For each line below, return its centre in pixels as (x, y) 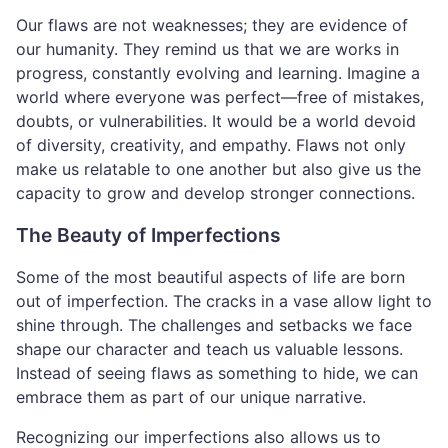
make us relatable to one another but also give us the (218, 169)
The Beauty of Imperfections (148, 235)
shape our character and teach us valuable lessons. (209, 349)
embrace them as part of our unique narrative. (191, 397)
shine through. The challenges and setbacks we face (214, 325)
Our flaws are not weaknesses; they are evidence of (212, 25)
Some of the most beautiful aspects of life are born (210, 277)
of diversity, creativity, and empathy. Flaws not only (211, 145)
